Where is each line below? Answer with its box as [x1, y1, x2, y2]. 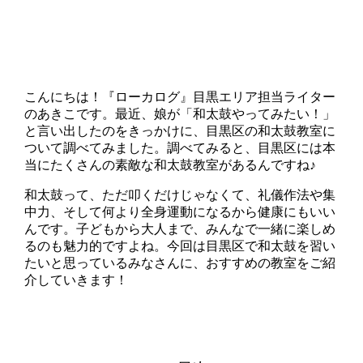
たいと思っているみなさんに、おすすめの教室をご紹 [24, 256, 336, 271]
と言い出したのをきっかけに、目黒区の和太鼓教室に [24, 124, 336, 139]
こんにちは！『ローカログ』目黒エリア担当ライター [24, 90, 336, 105]
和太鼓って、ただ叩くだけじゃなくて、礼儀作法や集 [24, 188, 336, 203]
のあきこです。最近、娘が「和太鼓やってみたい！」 [24, 107, 336, 122]
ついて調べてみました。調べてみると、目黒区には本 [24, 141, 336, 156]
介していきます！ [24, 273, 129, 288]
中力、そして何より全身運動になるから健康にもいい [24, 205, 336, 220]
